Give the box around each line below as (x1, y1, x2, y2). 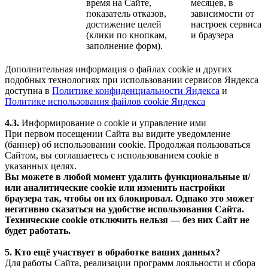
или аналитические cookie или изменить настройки (5, 182, 225, 193)
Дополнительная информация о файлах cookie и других (5, 64, 232, 75)
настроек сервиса (191, 19, 261, 30)
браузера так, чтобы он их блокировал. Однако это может (5, 193, 254, 204)
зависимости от (191, 8, 254, 19)
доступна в (5, 86, 52, 96)
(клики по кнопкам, (86, 30, 167, 41)
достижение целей (86, 19, 162, 30)
